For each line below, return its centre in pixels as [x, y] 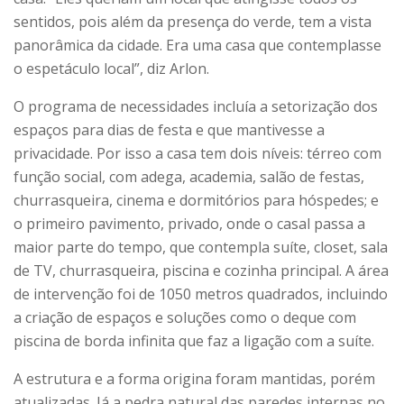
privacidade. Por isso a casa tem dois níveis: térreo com [197, 153]
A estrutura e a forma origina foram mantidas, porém [194, 378]
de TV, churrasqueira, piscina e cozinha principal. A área [201, 270]
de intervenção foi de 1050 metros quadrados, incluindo [201, 294]
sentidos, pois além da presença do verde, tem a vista [193, 21]
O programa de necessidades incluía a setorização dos [196, 106]
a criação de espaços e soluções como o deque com [185, 317]
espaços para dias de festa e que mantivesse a [169, 129]
